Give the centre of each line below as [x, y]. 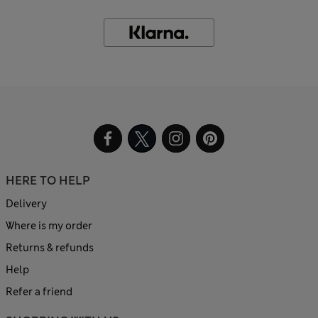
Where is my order [49, 226]
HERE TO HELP [48, 181]
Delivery [26, 204]
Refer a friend [39, 292]
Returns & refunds [50, 248]
